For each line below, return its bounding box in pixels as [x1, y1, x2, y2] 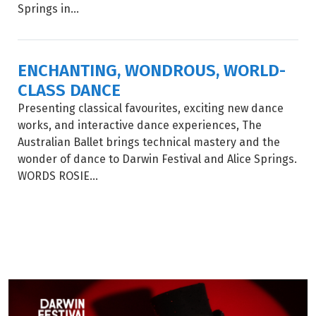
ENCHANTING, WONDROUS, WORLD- [18, 56, 286, 83]
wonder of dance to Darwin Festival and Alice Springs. [18, 150, 297, 168]
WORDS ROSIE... [18, 167, 98, 185]
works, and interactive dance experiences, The [18, 116, 262, 134]
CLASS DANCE [18, 76, 121, 103]
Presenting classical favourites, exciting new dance [18, 99, 284, 117]
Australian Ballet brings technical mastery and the [18, 133, 280, 151]
